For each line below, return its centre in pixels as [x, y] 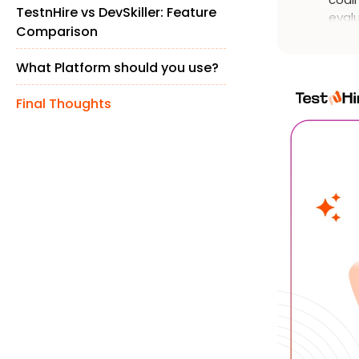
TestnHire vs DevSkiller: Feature [116, 12]
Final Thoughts [64, 104]
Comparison [57, 32]
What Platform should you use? [117, 68]
